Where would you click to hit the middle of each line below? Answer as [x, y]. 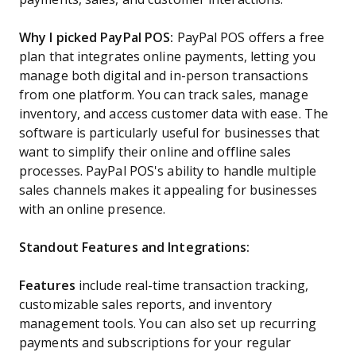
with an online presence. [93, 209]
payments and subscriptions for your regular [155, 343]
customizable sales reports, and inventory [146, 305]
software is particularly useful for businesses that [170, 133]
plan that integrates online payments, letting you [167, 57]
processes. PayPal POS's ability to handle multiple [168, 171]
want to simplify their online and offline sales [155, 152]
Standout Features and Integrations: [135, 248]
